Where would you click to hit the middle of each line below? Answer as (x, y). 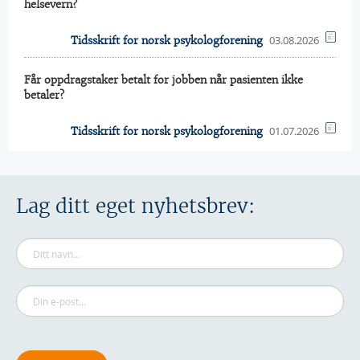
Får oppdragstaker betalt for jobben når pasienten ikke (164, 80)
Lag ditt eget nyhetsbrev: (135, 206)
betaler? (44, 95)
